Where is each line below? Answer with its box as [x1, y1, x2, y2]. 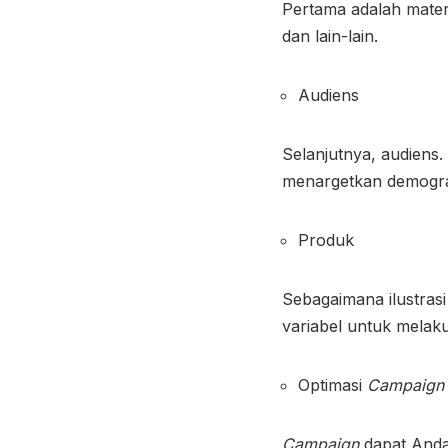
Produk [298, 229, 354, 250]
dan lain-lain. [282, 25, 378, 46]
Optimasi [298, 374, 367, 395]
